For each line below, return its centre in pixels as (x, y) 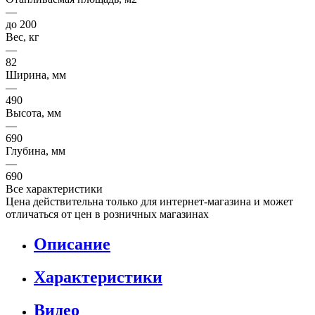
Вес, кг (22, 37)
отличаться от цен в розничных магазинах (107, 214)
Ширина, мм (36, 75)
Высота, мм (33, 112)
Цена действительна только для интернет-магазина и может (149, 201)
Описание (72, 244)
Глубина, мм (36, 150)
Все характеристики (54, 188)
